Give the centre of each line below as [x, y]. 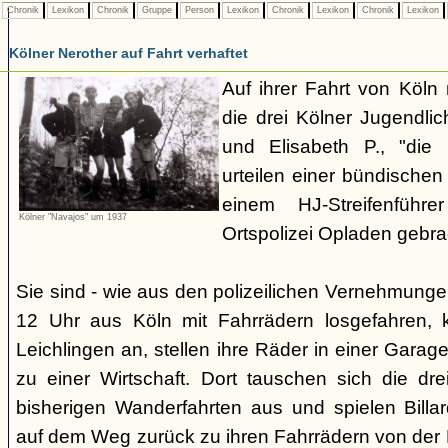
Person [199, 10]
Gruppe [157, 10]
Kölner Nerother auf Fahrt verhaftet [128, 53]
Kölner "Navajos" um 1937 [73, 217]
